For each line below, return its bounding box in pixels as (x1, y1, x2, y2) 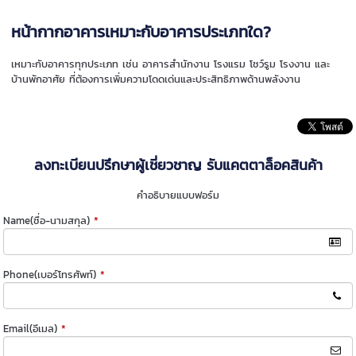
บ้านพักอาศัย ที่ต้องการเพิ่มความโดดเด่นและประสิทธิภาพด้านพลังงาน (11, 71, 301, 87)
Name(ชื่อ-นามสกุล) (3, 212, 91, 228)
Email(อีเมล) (3, 320, 58, 336)
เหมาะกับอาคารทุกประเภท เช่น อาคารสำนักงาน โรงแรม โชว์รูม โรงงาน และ (11, 56, 331, 72)
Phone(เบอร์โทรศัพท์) (3, 266, 97, 282)
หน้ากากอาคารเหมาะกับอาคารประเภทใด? (11, 20, 272, 44)
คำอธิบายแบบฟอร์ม (137, 187, 219, 203)
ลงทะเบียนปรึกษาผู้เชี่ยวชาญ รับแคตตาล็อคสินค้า (33, 153, 323, 176)
